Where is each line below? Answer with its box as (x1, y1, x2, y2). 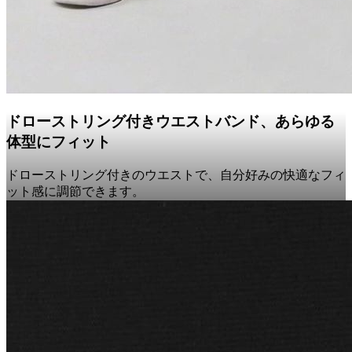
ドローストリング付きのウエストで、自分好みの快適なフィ (6, 167, 346, 182)
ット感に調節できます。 (6, 183, 145, 199)
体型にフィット (6, 133, 111, 152)
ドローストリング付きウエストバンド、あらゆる (6, 112, 335, 131)
